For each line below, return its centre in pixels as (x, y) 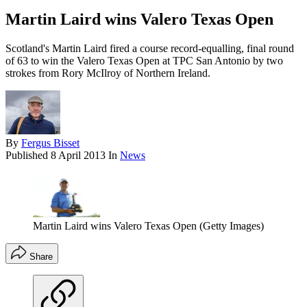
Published (28, 156)
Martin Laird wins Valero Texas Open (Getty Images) (148, 226)
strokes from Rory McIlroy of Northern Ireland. (108, 73)
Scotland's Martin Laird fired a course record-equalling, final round (150, 49)
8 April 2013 (78, 156)
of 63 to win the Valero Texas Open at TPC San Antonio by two (144, 61)
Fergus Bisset (50, 143)
